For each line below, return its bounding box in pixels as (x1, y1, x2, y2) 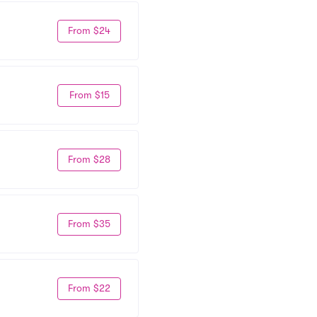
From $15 (69, 89, 110, 100)
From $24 (68, 25, 110, 36)
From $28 (68, 154, 110, 165)
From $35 (68, 218, 110, 229)
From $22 (68, 282, 110, 294)
